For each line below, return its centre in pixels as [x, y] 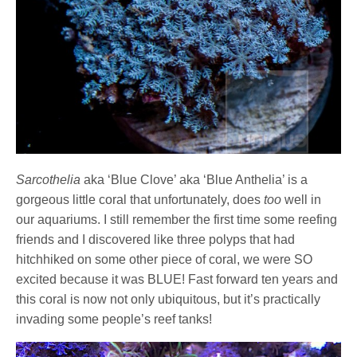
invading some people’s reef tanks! [114, 319]
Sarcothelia [48, 179]
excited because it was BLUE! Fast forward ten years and [177, 279]
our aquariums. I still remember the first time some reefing [177, 219]
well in [302, 199]
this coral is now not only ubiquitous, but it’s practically [169, 299]
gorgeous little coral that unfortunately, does [140, 199]
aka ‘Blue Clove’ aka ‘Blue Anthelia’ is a [194, 179]
